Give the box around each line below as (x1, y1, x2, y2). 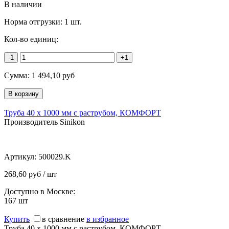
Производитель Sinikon (4, 117, 85, 126)
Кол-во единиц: (4, 34, 58, 43)
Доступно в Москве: (4, 187, 75, 196)
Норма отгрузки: (4, 17, 64, 26)
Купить (4, 214, 30, 223)
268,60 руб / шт (4, 169, 57, 178)
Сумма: (4, 71, 32, 80)
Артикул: (4, 152, 38, 161)
